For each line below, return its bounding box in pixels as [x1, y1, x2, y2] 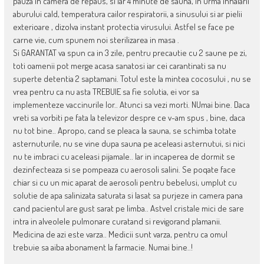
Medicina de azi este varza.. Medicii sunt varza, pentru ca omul [12, 228, 227, 240]
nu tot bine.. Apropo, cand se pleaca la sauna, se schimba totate [12, 124, 236, 136]
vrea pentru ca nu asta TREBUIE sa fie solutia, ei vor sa [12, 85, 199, 97]
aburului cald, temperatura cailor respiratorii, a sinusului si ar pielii [12, 8, 242, 19]
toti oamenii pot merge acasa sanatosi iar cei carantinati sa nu [12, 60, 226, 71]
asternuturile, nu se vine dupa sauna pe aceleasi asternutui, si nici [12, 137, 245, 149]
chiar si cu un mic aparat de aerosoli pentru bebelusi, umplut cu [12, 176, 237, 188]
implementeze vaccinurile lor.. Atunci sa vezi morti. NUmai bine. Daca [12, 98, 250, 110]
